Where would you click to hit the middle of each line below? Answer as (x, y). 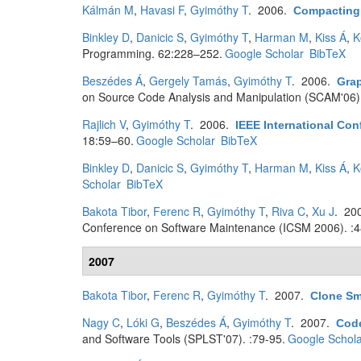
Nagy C (101, 322)
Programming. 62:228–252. (152, 53)
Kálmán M (108, 10)
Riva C (288, 211)
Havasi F (162, 10)
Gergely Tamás (188, 81)
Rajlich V (104, 124)
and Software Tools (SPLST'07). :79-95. (184, 338)
